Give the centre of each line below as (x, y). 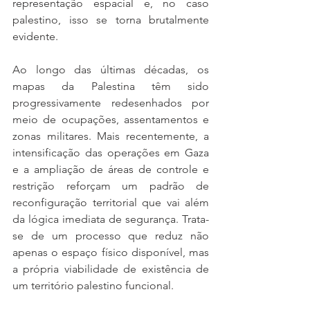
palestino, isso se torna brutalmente (111, 20)
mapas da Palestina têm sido (111, 86)
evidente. (35, 36)
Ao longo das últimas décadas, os (111, 70)
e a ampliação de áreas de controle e (111, 169)
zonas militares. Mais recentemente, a (111, 136)
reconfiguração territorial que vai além (111, 202)
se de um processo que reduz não (111, 236)
